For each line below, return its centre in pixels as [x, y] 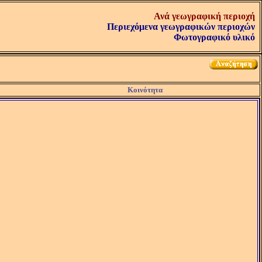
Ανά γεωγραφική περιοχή [204, 16]
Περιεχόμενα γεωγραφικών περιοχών [181, 27]
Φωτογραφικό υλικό [214, 37]
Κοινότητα [145, 90]
